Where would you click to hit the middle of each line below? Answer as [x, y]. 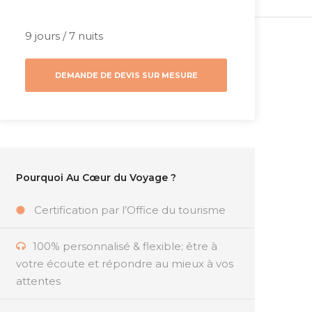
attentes [38, 281]
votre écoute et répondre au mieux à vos [125, 264]
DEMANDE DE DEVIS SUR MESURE [126, 76]
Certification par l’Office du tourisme [130, 210]
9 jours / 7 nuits [64, 36]
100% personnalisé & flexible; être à [125, 247]
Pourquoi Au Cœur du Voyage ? [96, 178]
